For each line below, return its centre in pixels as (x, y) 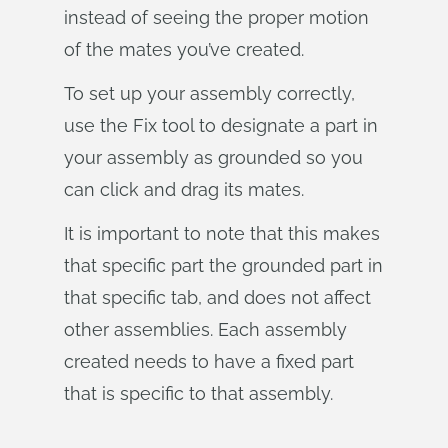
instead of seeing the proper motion (216, 17)
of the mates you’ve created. (184, 49)
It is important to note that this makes (222, 233)
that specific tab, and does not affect (217, 297)
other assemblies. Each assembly (205, 329)
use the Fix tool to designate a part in (221, 125)
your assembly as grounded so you (213, 157)
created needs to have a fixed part (209, 361)
